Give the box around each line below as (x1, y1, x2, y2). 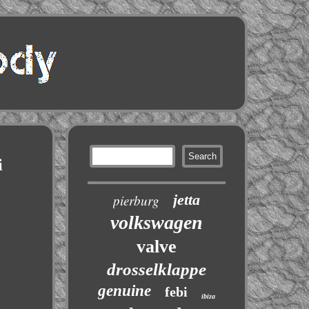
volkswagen (110, 212, 203, 233)
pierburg (112, 192, 159, 209)
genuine (97, 282, 151, 299)
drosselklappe (106, 260, 206, 279)
